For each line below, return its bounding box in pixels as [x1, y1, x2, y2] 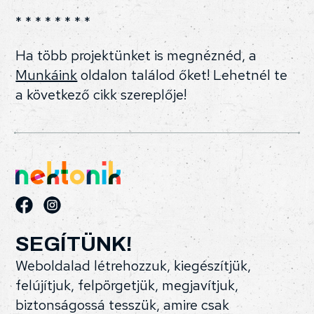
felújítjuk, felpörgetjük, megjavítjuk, [15, 276, 239, 295]
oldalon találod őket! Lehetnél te [77, 66, 288, 85]
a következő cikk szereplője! [15, 86, 187, 104]
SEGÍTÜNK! [15, 233, 133, 256]
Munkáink [15, 66, 78, 85]
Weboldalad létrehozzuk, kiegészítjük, [15, 257, 252, 275]
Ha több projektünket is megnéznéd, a [15, 46, 257, 65]
